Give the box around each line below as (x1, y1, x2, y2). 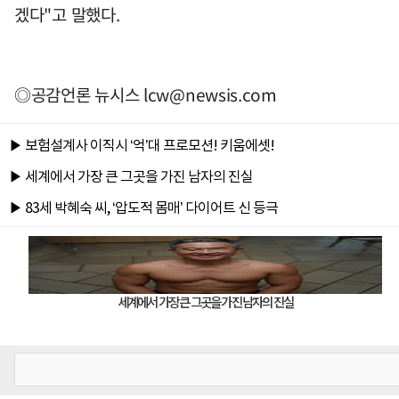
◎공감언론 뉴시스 (14, 82, 143, 108)
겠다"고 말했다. (14, 2, 120, 28)
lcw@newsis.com (143, 82, 277, 108)
